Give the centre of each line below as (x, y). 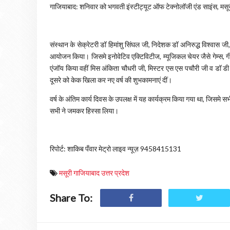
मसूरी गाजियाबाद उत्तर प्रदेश (94, 173)
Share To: (71, 198)
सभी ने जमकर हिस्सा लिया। (84, 111)
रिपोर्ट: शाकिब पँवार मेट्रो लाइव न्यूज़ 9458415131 (116, 149)
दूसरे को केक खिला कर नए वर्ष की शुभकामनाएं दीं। (112, 80)
